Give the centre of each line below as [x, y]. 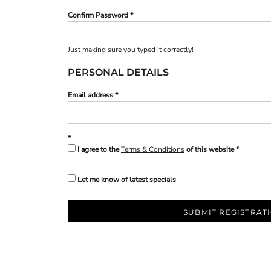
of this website [209, 150]
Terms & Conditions [153, 150]
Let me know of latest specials [127, 180]
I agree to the [99, 150]
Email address [90, 95]
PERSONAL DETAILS [118, 73]
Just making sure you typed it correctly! [131, 50]
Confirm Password [98, 15]
